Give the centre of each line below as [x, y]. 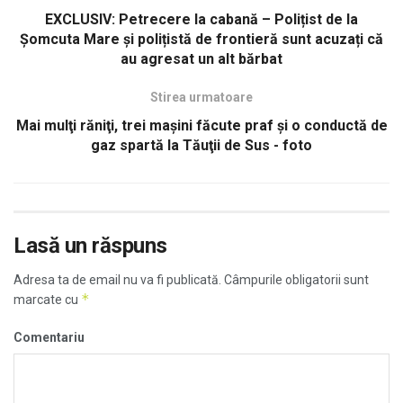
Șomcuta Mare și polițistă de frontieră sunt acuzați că [201, 39]
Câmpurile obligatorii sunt [295, 279]
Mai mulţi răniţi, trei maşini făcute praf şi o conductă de [201, 125]
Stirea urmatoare [201, 97]
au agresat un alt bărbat [201, 58]
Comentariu [49, 337]
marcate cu [47, 299]
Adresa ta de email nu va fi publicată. [117, 279]
